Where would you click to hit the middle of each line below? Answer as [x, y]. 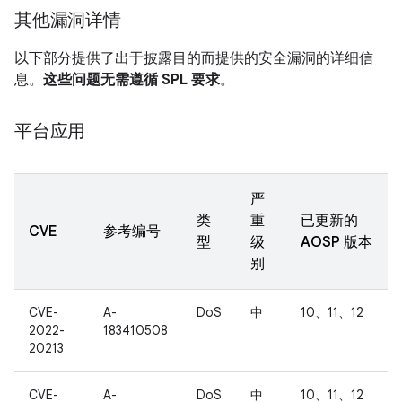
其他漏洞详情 [68, 20]
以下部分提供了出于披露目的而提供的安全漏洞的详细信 [194, 58]
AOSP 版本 [336, 242]
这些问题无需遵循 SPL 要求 [131, 80]
